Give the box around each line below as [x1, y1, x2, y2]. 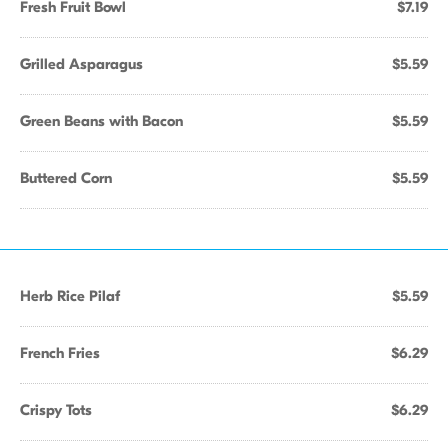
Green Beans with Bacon [20, 112, 183, 130]
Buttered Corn [20, 169, 112, 187]
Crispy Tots [20, 401, 92, 419]
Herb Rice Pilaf [20, 287, 120, 305]
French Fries [20, 344, 100, 362]
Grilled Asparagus [20, 55, 143, 73]
